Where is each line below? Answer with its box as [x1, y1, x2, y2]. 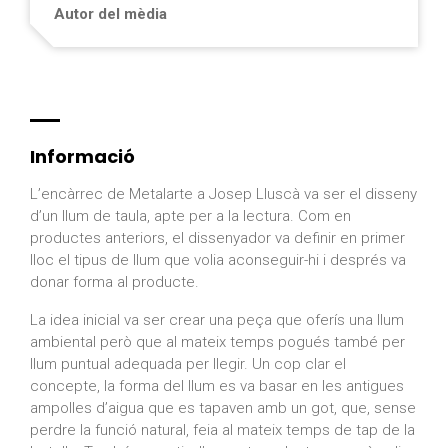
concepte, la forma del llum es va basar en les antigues [30, 377, 404, 396]
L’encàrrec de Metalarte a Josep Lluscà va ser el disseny [30, 185, 417, 204]
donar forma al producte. [30, 273, 199, 292]
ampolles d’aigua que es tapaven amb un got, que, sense [30, 399, 416, 418]
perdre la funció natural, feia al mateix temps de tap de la [30, 421, 415, 440]
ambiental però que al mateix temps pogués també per [30, 333, 405, 352]
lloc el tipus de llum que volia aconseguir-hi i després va [30, 251, 406, 270]
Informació [30, 144, 135, 170]
